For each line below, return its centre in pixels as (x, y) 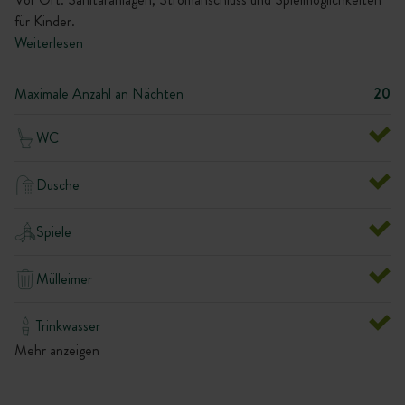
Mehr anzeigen (57, 350)
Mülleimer (64, 278)
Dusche (58, 184)
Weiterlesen (49, 43)
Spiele (54, 231)
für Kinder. (45, 21)
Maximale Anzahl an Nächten (99, 94)
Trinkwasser (68, 325)
